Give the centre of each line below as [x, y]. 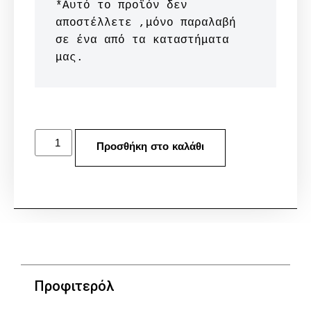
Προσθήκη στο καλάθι [151, 147]
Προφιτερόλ [74, 286]
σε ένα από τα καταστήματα [142, 40]
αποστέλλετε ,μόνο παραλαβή [146, 23]
